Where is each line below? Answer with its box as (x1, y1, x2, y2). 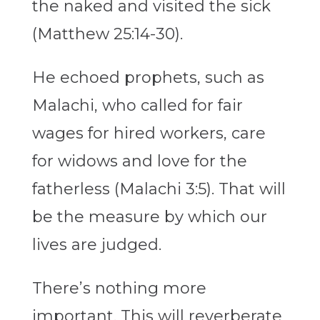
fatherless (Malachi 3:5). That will (31, 179, 286, 199)
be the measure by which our (31, 207, 267, 227)
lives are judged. (31, 235, 161, 255)
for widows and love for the (31, 151, 247, 171)
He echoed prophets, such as (31, 68, 264, 88)
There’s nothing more (31, 279, 206, 299)
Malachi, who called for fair (31, 96, 243, 116)
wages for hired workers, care (31, 124, 266, 144)
